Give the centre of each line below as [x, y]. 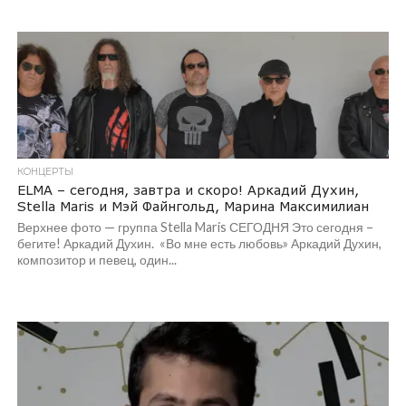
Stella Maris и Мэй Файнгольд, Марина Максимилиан [193, 206]
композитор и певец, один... [97, 260]
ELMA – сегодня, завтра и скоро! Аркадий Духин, [188, 190]
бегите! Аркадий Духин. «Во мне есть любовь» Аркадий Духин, [199, 243]
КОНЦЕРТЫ [45, 172]
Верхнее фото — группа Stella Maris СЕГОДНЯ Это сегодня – [195, 227]
